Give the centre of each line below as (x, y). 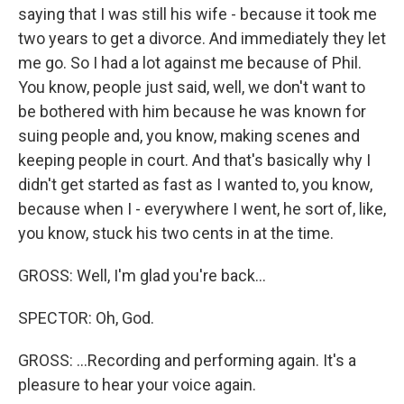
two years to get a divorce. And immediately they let (202, 39)
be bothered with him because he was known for (192, 112)
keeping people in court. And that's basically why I (194, 161)
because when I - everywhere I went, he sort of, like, (202, 209)
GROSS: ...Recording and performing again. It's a (187, 361)
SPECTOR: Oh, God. (86, 318)
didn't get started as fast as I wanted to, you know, (195, 185)
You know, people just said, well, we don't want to (192, 87)
